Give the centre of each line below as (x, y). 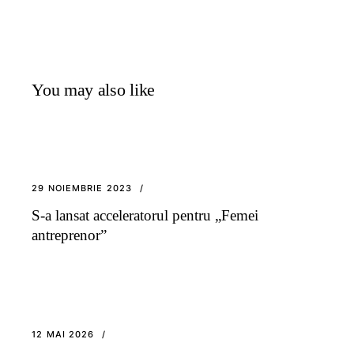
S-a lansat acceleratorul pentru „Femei (145, 215)
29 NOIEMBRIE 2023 (82, 188)
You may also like (93, 89)
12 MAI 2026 (63, 334)
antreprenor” (70, 235)
